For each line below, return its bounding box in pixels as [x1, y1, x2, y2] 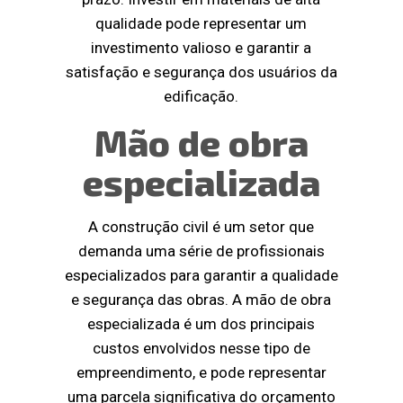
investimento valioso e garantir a [91, 39, 312, 58]
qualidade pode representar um [95, 14, 308, 33]
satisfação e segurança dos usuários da [65, 63, 337, 82]
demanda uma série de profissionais [77, 242, 325, 261]
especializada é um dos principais [87, 315, 316, 334]
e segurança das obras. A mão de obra [71, 291, 332, 309]
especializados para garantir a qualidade [64, 266, 338, 285]
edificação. [164, 87, 239, 106]
